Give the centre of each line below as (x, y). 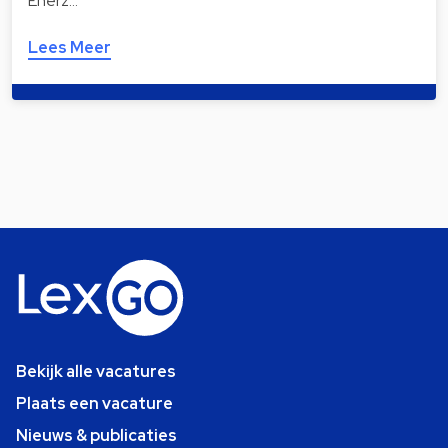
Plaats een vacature (94, 404)
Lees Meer (69, 48)
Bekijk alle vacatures (96, 372)
